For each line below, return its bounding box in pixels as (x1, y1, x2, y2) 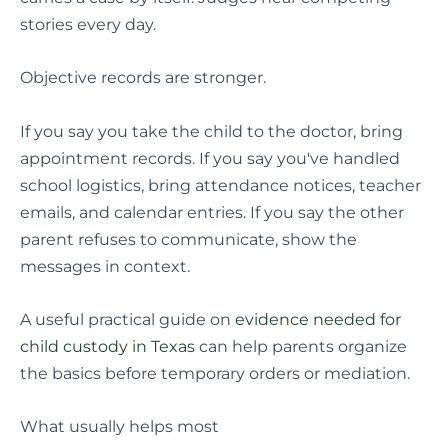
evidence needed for (235, 308, 401, 329)
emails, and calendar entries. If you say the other (20, 201, 404, 222)
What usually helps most (20, 416, 219, 437)
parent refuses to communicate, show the (20, 228, 357, 249)
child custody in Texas (20, 335, 195, 356)
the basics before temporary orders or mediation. (20, 362, 410, 383)
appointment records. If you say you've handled (20, 147, 400, 168)
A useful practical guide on (20, 308, 235, 329)
